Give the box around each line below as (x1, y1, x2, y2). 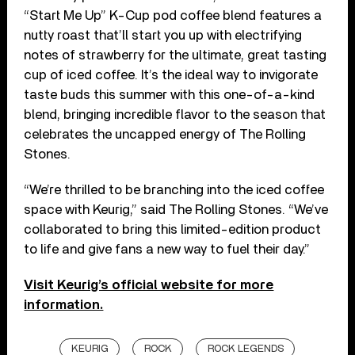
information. (24, 297, 104, 311)
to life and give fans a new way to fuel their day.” (24, 242, 311, 256)
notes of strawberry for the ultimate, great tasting (24, 48, 327, 62)
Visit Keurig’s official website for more (24, 277, 274, 292)
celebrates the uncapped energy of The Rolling (24, 127, 307, 141)
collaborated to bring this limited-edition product (24, 222, 322, 236)
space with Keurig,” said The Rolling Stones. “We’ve (24, 202, 329, 216)
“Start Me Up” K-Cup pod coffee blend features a (24, 8, 323, 22)
